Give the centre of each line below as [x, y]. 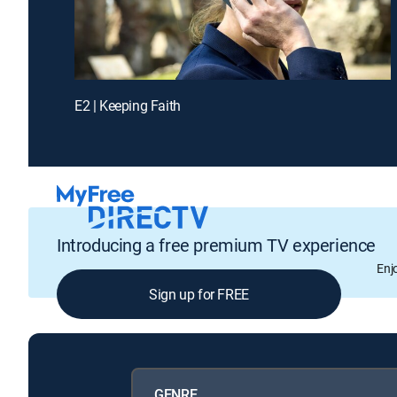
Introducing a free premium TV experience [216, 245]
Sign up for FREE [199, 295]
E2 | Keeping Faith [128, 105]
